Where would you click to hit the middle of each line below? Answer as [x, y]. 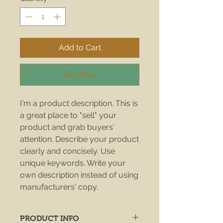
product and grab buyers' [67, 127]
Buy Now [80, 74]
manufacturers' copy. [59, 187]
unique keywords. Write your [73, 163]
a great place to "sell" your [68, 115]
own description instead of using [79, 175]
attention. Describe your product [79, 139]
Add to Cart [80, 48]
